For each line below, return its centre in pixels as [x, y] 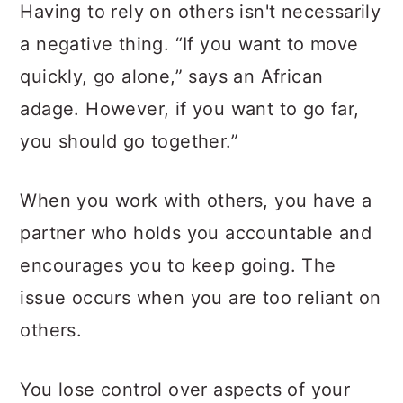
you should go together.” [129, 141]
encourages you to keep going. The [178, 265]
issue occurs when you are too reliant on [201, 298]
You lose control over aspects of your [185, 390]
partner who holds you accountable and [196, 233]
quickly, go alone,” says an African [172, 76]
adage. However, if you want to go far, [190, 109]
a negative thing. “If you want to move [189, 44]
